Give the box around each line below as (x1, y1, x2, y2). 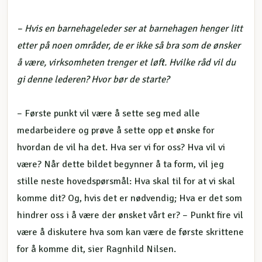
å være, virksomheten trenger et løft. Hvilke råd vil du (17, 56, 236, 68)
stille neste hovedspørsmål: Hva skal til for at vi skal (17, 175, 235, 187)
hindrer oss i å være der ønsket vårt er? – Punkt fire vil (17, 209, 243, 221)
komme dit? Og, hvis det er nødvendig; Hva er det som (17, 192, 242, 204)
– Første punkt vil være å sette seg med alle (17, 107, 200, 119)
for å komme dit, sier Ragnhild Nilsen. (17, 243, 176, 255)
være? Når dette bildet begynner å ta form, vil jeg (17, 158, 224, 170)
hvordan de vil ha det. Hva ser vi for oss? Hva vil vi (17, 141, 225, 153)
